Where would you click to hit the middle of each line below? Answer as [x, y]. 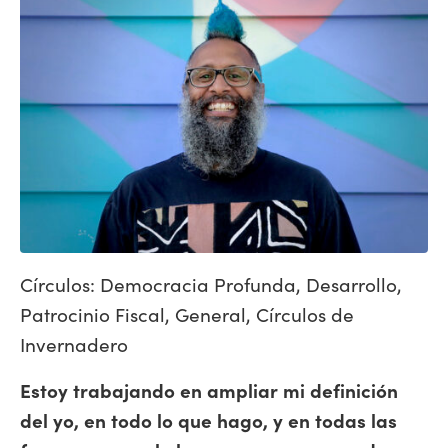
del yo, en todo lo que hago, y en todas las [208, 419]
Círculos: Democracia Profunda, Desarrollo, [211, 283]
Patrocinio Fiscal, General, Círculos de [187, 313]
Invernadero [74, 343]
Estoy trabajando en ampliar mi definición [209, 389]
